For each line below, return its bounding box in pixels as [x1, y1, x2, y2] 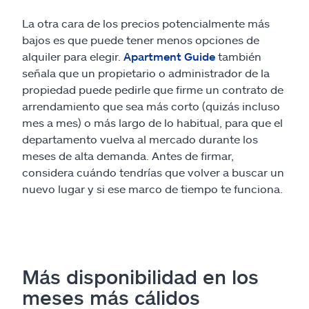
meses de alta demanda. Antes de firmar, [22, 148, 234, 162]
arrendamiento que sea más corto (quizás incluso [22, 99, 280, 112]
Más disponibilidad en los [22, 264, 259, 288]
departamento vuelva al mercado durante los [22, 132, 258, 146]
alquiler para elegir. [22, 49, 123, 63]
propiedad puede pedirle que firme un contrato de [22, 82, 283, 96]
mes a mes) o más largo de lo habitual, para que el [22, 115, 283, 129]
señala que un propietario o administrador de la [22, 66, 270, 79]
